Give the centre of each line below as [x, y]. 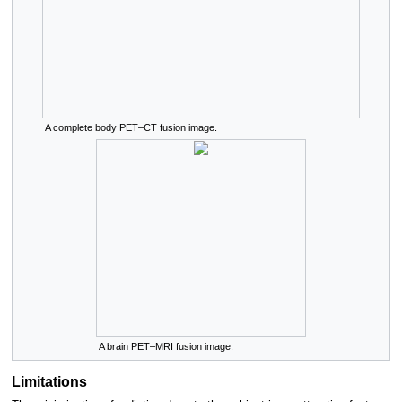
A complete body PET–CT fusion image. [131, 127]
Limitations [49, 382]
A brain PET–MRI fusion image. [166, 346]
